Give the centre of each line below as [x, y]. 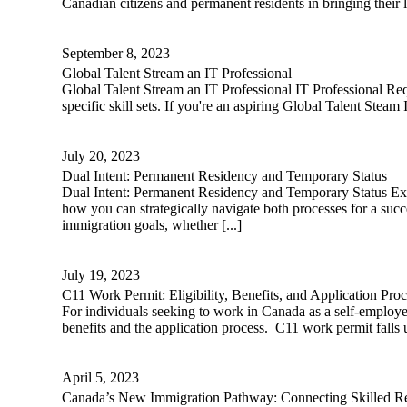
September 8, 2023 [116, 54]
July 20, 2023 [101, 156]
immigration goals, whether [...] [152, 225]
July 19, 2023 [101, 275]
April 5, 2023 [100, 378]
